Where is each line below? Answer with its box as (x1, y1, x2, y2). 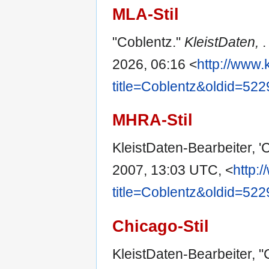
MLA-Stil (112, 5, 179, 24)
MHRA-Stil (112, 110, 193, 130)
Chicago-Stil (112, 216, 209, 235)
